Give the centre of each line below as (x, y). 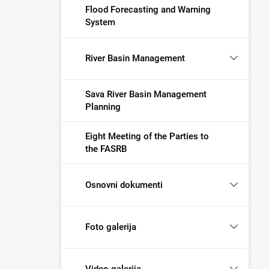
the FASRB (106, 149)
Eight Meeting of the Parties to (147, 136)
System (100, 23)
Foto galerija (111, 227)
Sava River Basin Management (146, 94)
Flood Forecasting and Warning (148, 10)
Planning (103, 107)
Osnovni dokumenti (124, 185)
